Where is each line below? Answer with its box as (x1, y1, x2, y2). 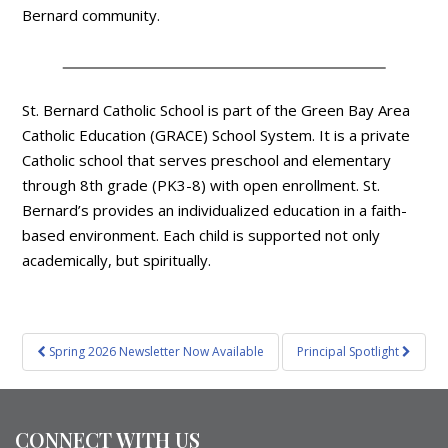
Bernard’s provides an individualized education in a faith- (22, 199, 408, 220)
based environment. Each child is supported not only (22, 224, 381, 245)
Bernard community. (22, 4, 161, 25)
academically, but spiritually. (22, 249, 212, 270)
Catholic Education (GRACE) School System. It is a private (22, 124, 411, 145)
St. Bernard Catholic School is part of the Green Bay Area (22, 99, 411, 120)
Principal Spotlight (296, 342, 402, 360)
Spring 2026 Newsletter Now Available (49, 342, 265, 360)
